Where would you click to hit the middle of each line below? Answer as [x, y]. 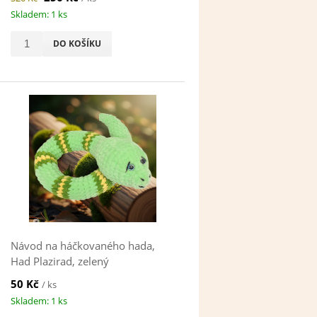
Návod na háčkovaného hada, [83, 246]
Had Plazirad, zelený [60, 261]
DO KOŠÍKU [77, 44]
